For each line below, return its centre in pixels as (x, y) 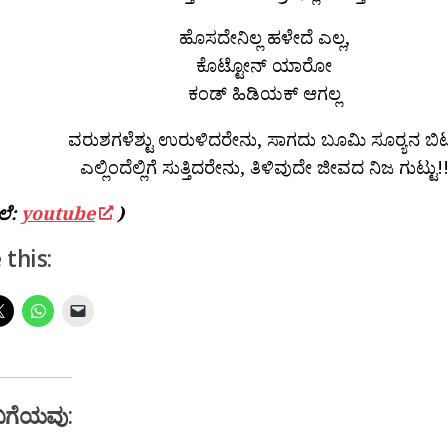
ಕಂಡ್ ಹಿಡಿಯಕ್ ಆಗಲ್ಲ (264, 92)
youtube (58, 212)
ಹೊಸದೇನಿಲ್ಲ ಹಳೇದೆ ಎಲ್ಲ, (264, 36)
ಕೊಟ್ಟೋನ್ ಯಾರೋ (264, 64)
